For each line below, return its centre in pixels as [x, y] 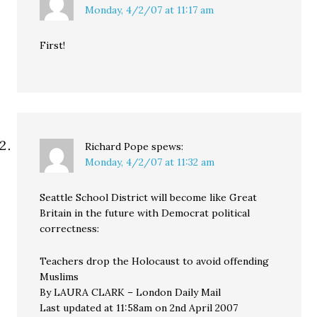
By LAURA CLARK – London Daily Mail [131, 293]
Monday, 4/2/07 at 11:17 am [150, 10]
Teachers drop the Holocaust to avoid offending [155, 261]
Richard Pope [117, 147]
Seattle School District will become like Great [149, 198]
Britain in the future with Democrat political [145, 213]
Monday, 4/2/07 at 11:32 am [150, 162]
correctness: [70, 229]
